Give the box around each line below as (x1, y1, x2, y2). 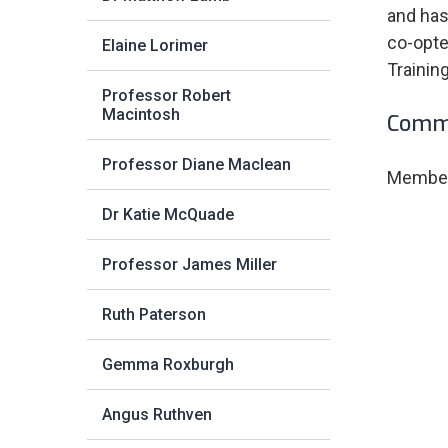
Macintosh (102, 105, 180, 124)
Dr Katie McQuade (102, 205, 234, 224)
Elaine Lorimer (102, 36, 208, 55)
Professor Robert (102, 86, 231, 105)
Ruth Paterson (102, 305, 206, 324)
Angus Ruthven (102, 405, 212, 424)
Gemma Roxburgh (102, 355, 234, 374)
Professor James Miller (102, 255, 277, 274)
